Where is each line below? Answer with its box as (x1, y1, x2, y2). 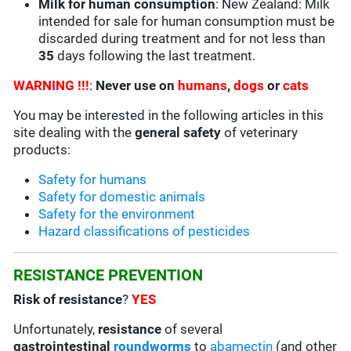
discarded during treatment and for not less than (38, 31, 326, 47)
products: (13, 142, 71, 158)
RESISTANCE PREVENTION (13, 266, 204, 285)
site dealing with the (13, 125, 136, 141)
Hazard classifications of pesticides (38, 223, 251, 240)
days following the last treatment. (54, 48, 256, 64)
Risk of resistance (13, 291, 123, 308)
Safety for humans (38, 172, 147, 188)
